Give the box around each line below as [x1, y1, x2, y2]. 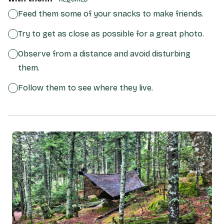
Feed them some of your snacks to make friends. [18, 8, 203, 18]
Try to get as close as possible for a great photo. [18, 28, 204, 38]
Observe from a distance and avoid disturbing [18, 48, 190, 58]
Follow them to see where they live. [18, 82, 153, 92]
